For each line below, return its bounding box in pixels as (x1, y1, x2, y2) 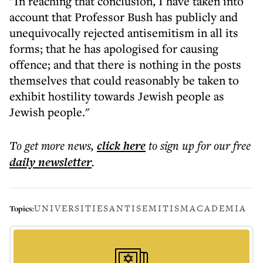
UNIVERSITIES (34, 202, 109, 214)
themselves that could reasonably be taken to (9, 72, 239, 88)
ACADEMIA (190, 202, 247, 214)
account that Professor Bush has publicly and (9, 9, 238, 25)
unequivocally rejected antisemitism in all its (9, 25, 238, 41)
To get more (9, 137, 68, 153)
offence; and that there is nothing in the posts (9, 56, 241, 72)
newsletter (35, 154, 92, 170)
